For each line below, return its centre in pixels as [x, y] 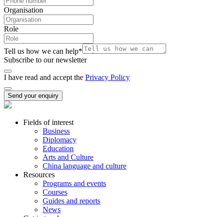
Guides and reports [71, 201]
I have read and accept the [45, 77]
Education [58, 149]
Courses [55, 192]
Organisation [23, 10]
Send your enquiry [33, 96]
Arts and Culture [68, 157]
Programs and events [74, 184]
